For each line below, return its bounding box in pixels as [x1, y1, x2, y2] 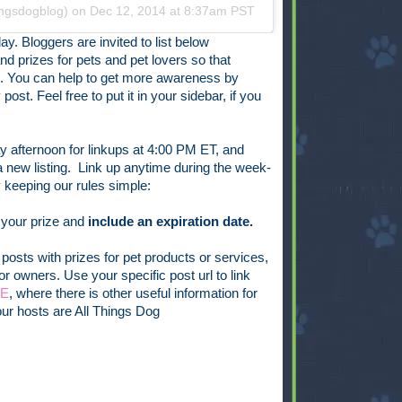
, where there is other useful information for [8, 286, 258, 301]
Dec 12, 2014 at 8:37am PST [90, 4, 255, 19]
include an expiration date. [87, 214, 253, 230]
